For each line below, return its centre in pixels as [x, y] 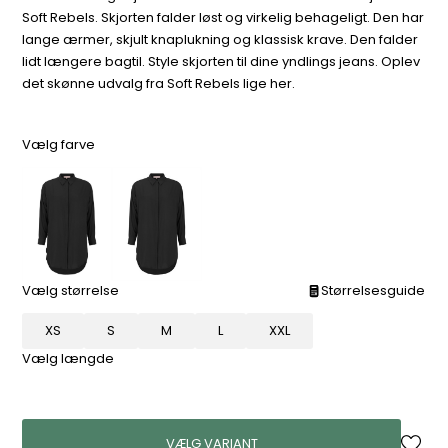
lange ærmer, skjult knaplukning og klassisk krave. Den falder [220, 39]
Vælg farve [59, 144]
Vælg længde [68, 358]
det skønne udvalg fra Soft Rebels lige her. [159, 83]
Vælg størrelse [71, 290]
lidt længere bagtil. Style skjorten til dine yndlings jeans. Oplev [221, 61]
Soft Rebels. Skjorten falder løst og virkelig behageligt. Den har [223, 17]
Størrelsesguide [373, 290]
